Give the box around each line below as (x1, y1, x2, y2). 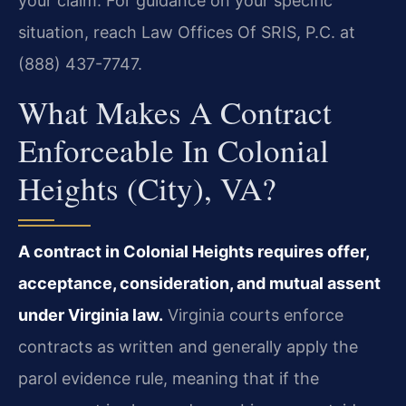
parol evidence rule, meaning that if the (18, 368, 319, 388)
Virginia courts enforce (163, 304, 343, 324)
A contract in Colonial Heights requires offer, (18, 241, 369, 261)
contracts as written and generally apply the (18, 336, 358, 356)
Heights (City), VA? (18, 166, 276, 209)
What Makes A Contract (18, 90, 332, 133)
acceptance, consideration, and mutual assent (18, 273, 381, 293)
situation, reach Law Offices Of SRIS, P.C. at (18, 23, 355, 43)
